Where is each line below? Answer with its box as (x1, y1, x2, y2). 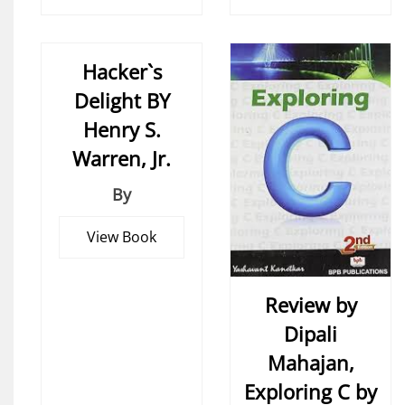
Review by (264, 291, 357, 319)
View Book (87, 227, 156, 248)
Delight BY (73, 87, 170, 115)
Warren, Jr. (72, 145, 171, 173)
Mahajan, (267, 349, 354, 377)
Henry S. (82, 116, 161, 144)
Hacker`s (81, 58, 162, 86)
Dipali (284, 320, 337, 348)
